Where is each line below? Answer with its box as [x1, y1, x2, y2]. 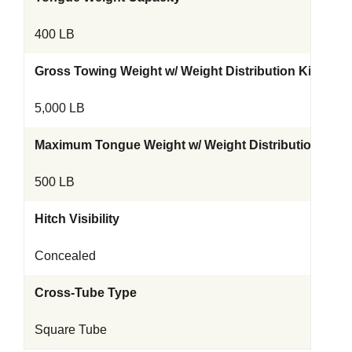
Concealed [35, 248, 96, 262]
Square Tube [35, 322, 107, 336]
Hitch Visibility [35, 211, 119, 225]
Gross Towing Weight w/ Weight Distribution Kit [35, 64, 315, 78]
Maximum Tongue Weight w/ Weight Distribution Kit [35, 137, 339, 152]
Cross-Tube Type [35, 285, 137, 299]
